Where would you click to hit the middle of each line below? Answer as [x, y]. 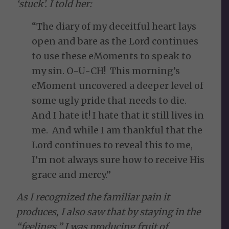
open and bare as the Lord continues [115, 41]
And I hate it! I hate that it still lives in [118, 116]
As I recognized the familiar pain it [93, 197]
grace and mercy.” [72, 175]
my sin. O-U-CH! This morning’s [106, 71]
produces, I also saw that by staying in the [109, 212]
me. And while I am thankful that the [117, 130]
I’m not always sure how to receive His [118, 160]
